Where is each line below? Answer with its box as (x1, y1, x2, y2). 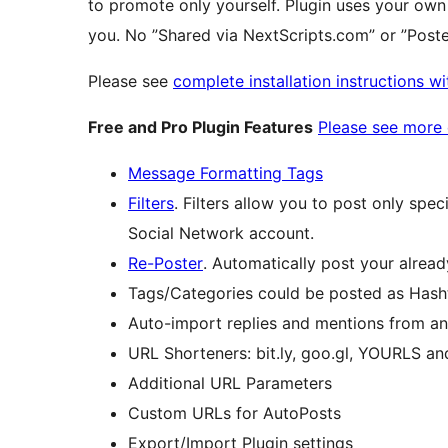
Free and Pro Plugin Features (88, 116, 313, 137)
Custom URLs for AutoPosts (128, 402, 341, 423)
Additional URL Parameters (128, 372, 332, 393)
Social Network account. (128, 222, 314, 243)
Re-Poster (128, 252, 203, 273)
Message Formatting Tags (128, 162, 323, 183)
